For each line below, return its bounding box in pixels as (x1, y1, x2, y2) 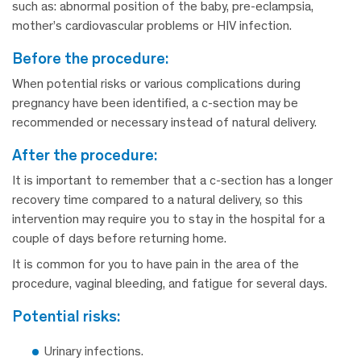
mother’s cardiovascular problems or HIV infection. (12, 18, 292, 34)
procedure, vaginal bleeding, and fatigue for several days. (12, 276, 327, 292)
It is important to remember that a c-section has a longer (12, 172, 333, 189)
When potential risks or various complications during (12, 76, 301, 92)
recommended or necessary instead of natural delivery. (12, 114, 317, 131)
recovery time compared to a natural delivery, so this (12, 192, 303, 208)
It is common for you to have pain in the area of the (12, 256, 299, 272)
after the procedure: (22, 145, 157, 165)
